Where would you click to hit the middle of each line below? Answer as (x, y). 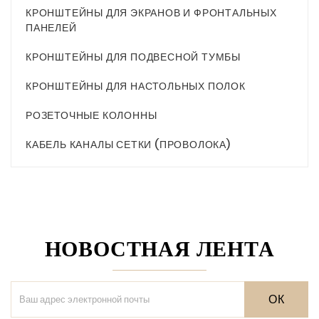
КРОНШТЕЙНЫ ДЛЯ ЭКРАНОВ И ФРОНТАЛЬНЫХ (151, 13)
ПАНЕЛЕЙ (51, 28)
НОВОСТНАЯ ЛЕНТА (159, 250)
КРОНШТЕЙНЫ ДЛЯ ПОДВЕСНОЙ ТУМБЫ (133, 57)
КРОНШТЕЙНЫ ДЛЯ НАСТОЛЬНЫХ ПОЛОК (136, 87)
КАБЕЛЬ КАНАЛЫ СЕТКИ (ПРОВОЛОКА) (128, 145)
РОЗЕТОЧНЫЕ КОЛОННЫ (91, 116)
